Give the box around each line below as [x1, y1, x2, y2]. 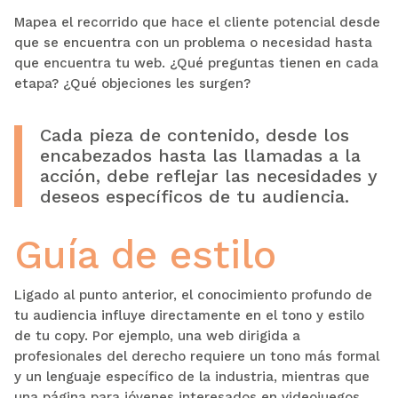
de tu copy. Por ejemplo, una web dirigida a [13, 327, 300, 344]
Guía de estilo [13, 231, 276, 278]
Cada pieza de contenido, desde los [39, 123, 349, 146]
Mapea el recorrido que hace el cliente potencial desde [13, 13, 380, 30]
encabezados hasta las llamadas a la [39, 144, 361, 166]
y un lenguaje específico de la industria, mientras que [13, 368, 370, 385]
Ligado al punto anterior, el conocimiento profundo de [13, 286, 372, 303]
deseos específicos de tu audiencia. [39, 185, 349, 207]
